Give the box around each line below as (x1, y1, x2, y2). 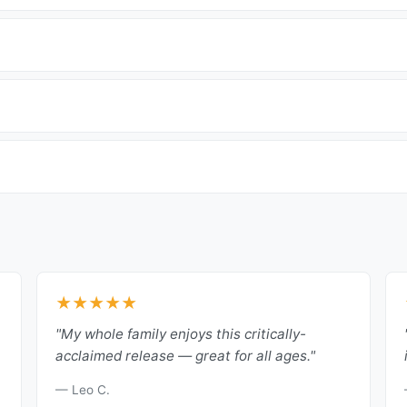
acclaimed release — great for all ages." (55, 347, 315, 364)
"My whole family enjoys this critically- (55, 325, 306, 342)
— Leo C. (55, 382, 110, 397)
